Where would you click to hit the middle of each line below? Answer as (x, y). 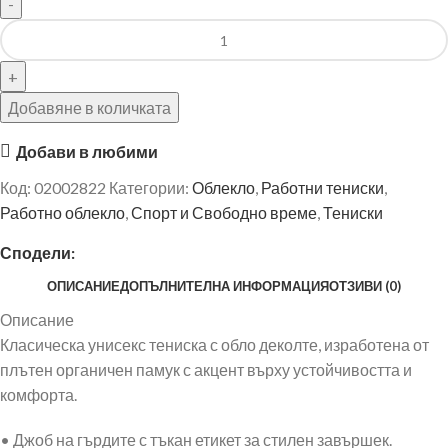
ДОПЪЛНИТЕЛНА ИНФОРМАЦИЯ (224, 285)
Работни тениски (322, 188)
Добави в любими (87, 151)
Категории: (149, 188)
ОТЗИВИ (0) (365, 285)
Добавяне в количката (89, 108)
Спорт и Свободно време (224, 213)
